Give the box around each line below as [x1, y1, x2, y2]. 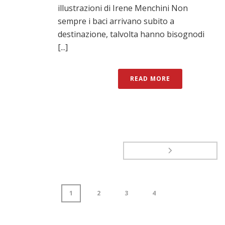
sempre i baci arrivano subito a [58, 15, 174, 27]
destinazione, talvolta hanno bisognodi [58, 28, 204, 40]
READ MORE [130, 74, 170, 83]
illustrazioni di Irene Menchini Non [58, 2, 188, 14]
